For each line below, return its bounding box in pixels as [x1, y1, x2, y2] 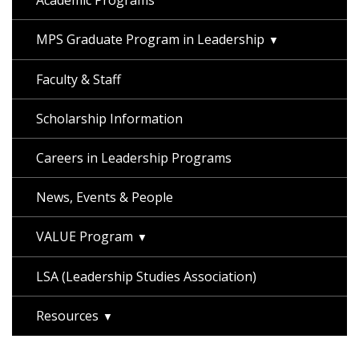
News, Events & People [36, 188, 173, 206]
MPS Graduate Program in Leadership [36, 30, 264, 48]
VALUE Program [36, 228, 133, 245]
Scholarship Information [36, 110, 183, 127]
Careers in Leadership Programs [36, 149, 232, 167]
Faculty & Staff [36, 71, 121, 88]
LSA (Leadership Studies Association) [36, 268, 256, 285]
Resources [36, 307, 99, 325]
